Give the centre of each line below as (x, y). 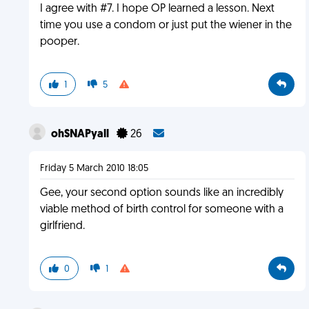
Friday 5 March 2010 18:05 (94, 169)
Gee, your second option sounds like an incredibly (161, 193)
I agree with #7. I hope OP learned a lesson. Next (157, 9)
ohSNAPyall (81, 134)
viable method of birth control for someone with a (161, 210)
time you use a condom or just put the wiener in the (166, 26)
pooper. (59, 42)
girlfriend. (62, 226)
